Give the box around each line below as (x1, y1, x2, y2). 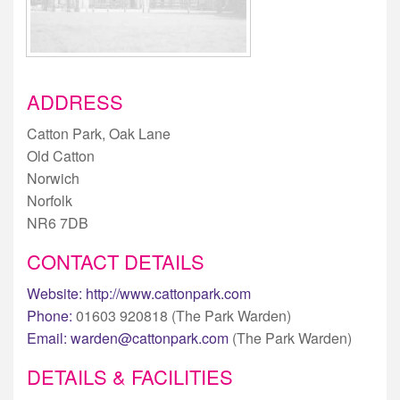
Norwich (27, 167, 79, 188)
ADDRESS (27, 87, 123, 115)
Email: (27, 327, 67, 348)
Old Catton (27, 145, 95, 166)
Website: (27, 282, 82, 304)
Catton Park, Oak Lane (27, 122, 171, 144)
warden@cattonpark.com (71, 327, 229, 348)
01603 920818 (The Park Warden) (72, 304, 291, 326)
